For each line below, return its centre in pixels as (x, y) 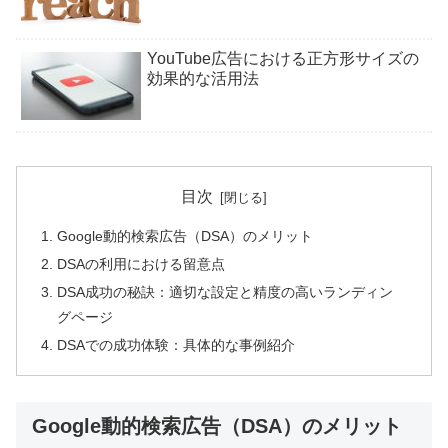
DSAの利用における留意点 (141, 264)
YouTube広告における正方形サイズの (283, 58)
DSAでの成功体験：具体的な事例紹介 (176, 344)
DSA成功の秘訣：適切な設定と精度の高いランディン (225, 292)
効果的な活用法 (203, 78)
